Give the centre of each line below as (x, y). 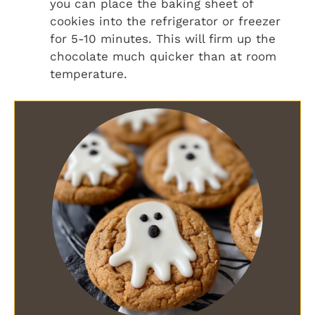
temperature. (89, 73)
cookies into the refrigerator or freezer (165, 21)
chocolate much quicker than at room (163, 56)
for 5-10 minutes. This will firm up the (163, 38)
